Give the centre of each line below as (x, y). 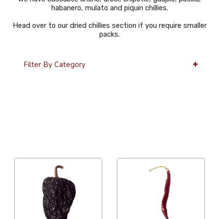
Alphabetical (88, 149)
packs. (109, 34)
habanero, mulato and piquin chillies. (109, 8)
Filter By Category (54, 65)
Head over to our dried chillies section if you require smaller (109, 25)
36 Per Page (34, 149)
